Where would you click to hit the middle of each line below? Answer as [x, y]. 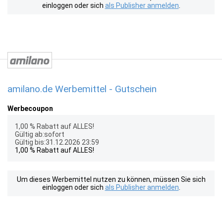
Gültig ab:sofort [40, 134]
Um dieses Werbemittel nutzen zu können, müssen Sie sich [111, 179]
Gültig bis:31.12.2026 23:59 [57, 142]
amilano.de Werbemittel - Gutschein [82, 89]
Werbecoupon [30, 109]
